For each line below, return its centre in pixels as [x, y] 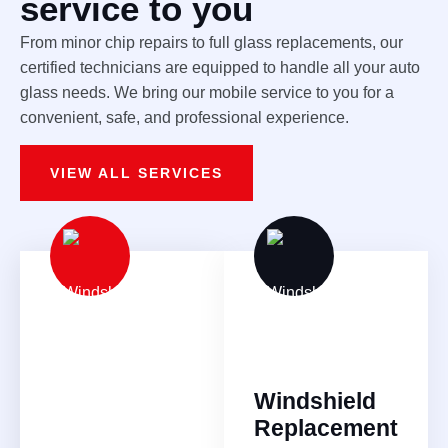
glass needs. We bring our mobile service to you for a [207, 93]
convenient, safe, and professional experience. [184, 118]
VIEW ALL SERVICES [136, 172]
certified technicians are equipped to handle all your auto [220, 68]
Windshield [315, 400]
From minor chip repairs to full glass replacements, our [211, 43]
